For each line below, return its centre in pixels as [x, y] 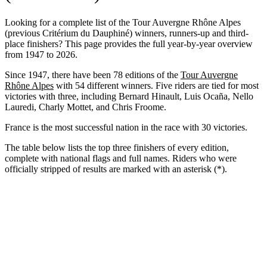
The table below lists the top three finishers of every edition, [117, 147]
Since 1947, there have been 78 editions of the [93, 74]
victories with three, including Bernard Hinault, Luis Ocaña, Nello [129, 96]
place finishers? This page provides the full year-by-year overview [129, 44]
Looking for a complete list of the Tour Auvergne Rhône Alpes [123, 22]
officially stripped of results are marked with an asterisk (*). [116, 169]
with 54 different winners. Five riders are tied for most [156, 85]
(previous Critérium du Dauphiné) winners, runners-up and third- [127, 33]
